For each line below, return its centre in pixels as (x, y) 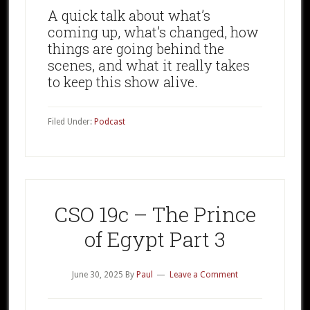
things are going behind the (136, 48)
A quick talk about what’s (129, 15)
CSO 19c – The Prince (155, 214)
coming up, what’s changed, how (153, 31)
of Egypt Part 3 (155, 239)
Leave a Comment (203, 274)
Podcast (109, 121)
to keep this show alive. (122, 81)
